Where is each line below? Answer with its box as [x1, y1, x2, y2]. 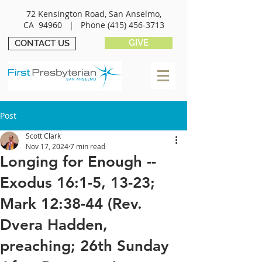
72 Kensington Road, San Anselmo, [26, 8, 161, 19]
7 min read [70, 142, 105, 151]
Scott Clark [26, 131, 61, 140]
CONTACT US [15, 38, 70, 49]
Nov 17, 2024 [26, 142, 68, 151]
